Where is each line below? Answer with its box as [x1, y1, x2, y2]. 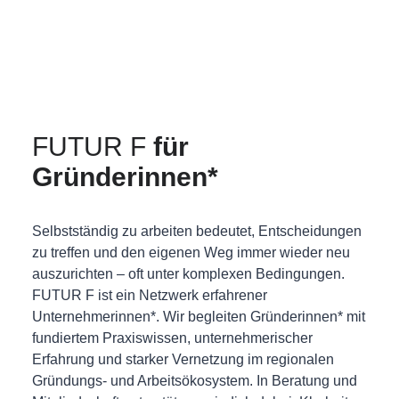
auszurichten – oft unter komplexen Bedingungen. [31, 266, 345, 281]
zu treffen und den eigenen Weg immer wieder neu [31, 245, 350, 260]
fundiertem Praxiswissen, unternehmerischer [31, 330, 313, 346]
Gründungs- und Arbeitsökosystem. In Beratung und [31, 373, 357, 388]
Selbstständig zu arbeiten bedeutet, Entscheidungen [31, 224, 362, 239]
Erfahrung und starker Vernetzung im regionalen [31, 352, 334, 367]
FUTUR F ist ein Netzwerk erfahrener [31, 288, 267, 303]
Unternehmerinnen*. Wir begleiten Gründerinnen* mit [31, 309, 365, 324]
